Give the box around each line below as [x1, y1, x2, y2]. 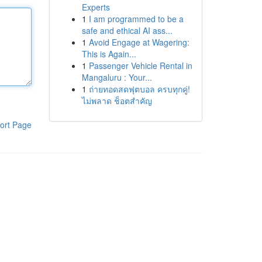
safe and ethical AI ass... [81, 25, 173, 36]
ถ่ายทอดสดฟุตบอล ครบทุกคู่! [88, 83, 190, 95]
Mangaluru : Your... [81, 71, 152, 83]
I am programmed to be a [88, 13, 184, 25]
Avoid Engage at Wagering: [88, 36, 189, 48]
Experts [81, 1, 110, 13]
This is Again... [81, 48, 136, 60]
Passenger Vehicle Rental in [88, 60, 192, 71]
